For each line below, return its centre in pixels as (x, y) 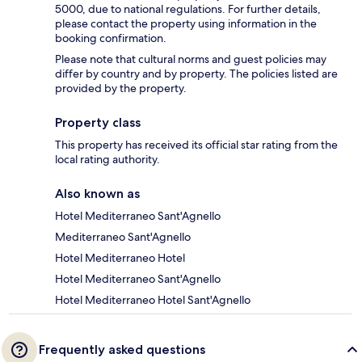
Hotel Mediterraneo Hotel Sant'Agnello (153, 299)
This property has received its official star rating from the (196, 144)
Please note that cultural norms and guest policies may (191, 59)
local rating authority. (107, 159)
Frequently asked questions (122, 349)
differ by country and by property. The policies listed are (196, 73)
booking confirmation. (111, 38)
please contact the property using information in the (186, 23)
